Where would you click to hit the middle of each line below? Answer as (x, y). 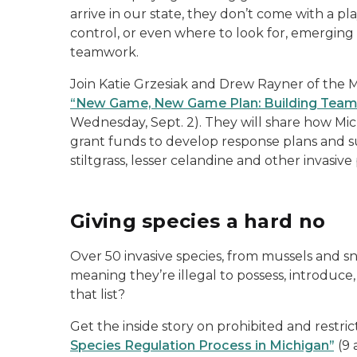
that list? (98, 294)
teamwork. (104, 52)
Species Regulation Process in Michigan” (202, 345)
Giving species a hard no (198, 221)
